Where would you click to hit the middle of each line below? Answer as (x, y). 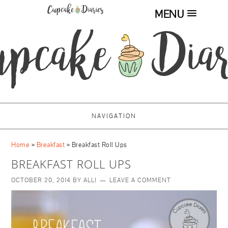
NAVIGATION (114, 116)
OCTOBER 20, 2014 (41, 180)
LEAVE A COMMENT (140, 180)
